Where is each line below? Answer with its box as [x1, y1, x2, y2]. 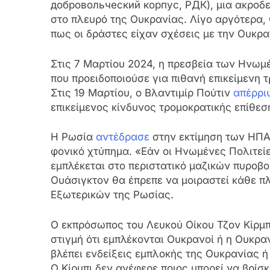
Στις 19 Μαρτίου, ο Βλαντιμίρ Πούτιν [51, 86, 233, 99]
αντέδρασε [96, 131, 149, 143]
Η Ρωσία [51, 131, 96, 143]
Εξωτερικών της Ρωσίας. [51, 189, 174, 201]
